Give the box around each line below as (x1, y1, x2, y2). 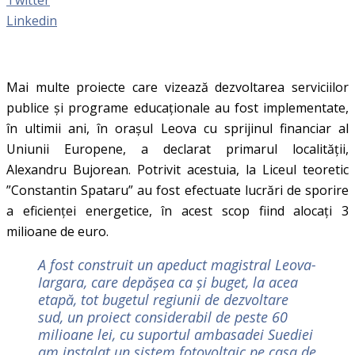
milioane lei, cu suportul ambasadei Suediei (38, 324, 313, 344)
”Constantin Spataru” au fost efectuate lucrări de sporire (6, 181, 349, 199)
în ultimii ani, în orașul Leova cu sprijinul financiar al (6, 119, 349, 137)
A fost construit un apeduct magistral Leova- (38, 254, 316, 274)
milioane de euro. (6, 222, 109, 240)
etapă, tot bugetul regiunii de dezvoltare (38, 289, 288, 309)
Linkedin (6, 11, 57, 29)
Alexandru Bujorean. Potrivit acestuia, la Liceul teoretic (6, 160, 349, 178)
